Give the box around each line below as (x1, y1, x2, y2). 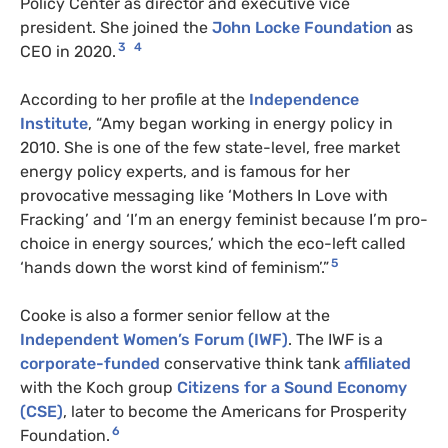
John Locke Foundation (208, 18, 396, 38)
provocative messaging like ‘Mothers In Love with (20, 186, 388, 206)
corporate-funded (20, 354, 160, 374)
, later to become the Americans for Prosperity (63, 402, 407, 422)
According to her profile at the (20, 90, 249, 110)
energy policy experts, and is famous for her (20, 162, 350, 182)
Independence (249, 90, 359, 110)
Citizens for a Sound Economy (177, 378, 407, 398)
